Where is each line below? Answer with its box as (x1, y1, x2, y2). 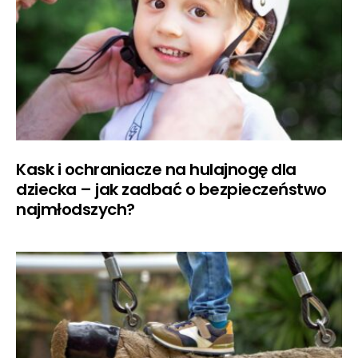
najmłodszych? (16, 197, 135, 221)
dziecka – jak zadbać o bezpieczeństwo (16, 177, 327, 201)
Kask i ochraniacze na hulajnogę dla (16, 157, 296, 181)
